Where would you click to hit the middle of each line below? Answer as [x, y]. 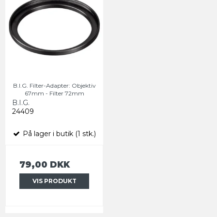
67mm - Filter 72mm [54, 93]
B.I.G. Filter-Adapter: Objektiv [54, 85]
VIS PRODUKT [54, 181]
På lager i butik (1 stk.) [58, 133]
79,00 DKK [45, 164]
